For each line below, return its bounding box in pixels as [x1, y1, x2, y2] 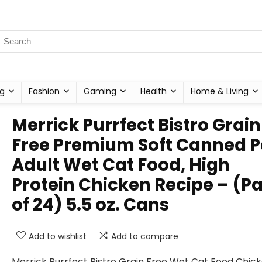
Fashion [29, 85, 60, 97]
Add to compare [111, 230, 178, 242]
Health [140, 85, 167, 97]
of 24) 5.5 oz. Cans [12, 193, 169, 216]
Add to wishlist [29, 230, 87, 242]
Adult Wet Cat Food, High [12, 153, 230, 177]
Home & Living [191, 85, 249, 97]
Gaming [84, 85, 116, 97]
